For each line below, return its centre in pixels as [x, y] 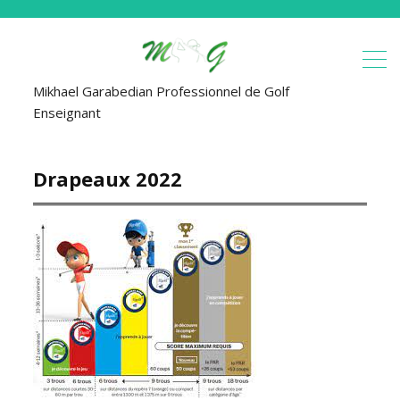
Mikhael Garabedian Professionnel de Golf [162, 91]
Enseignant [67, 112]
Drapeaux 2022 [108, 179]
